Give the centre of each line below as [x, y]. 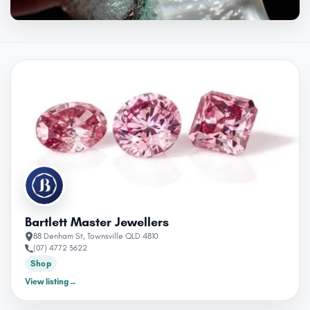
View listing [47, 282]
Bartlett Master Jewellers [97, 222]
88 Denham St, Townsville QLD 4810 [96, 236]
